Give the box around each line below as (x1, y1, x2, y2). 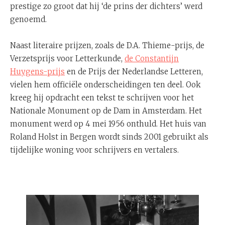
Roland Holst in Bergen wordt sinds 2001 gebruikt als (10, 132, 208, 142)
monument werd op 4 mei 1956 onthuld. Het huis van (10, 119, 206, 129)
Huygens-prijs (10, 67, 65, 76)
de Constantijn (125, 54, 179, 63)
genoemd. (10, 15, 47, 24)
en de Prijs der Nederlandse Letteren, (65, 67, 203, 76)
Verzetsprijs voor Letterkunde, (10, 54, 125, 63)
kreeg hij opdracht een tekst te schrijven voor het (10, 93, 194, 102)
